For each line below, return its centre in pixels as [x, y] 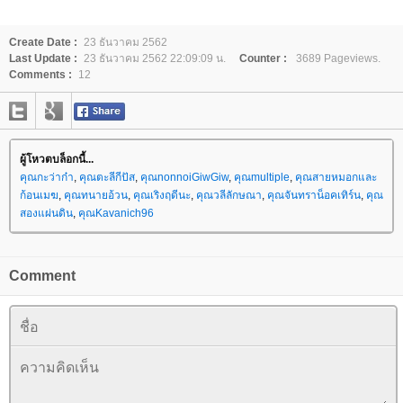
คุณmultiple [262, 177]
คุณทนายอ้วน [96, 195]
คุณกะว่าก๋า [47, 177]
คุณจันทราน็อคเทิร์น [314, 195]
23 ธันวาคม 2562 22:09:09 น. [155, 58]
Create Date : [43, 42]
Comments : [40, 75]
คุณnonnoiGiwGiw [184, 177]
